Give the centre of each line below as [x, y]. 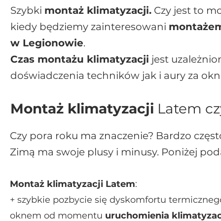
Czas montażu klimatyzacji [80, 59]
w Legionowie [47, 43]
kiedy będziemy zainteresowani [90, 27]
